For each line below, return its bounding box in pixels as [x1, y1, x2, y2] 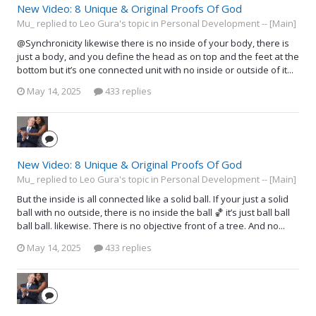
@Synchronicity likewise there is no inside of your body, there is [17, 36, 289, 49]
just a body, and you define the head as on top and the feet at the [17, 49, 299, 63]
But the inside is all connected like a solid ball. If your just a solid [17, 193, 288, 206]
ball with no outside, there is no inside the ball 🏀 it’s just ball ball [17, 206, 290, 219]
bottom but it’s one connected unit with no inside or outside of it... [17, 63, 293, 76]
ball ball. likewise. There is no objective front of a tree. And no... [17, 219, 285, 233]
